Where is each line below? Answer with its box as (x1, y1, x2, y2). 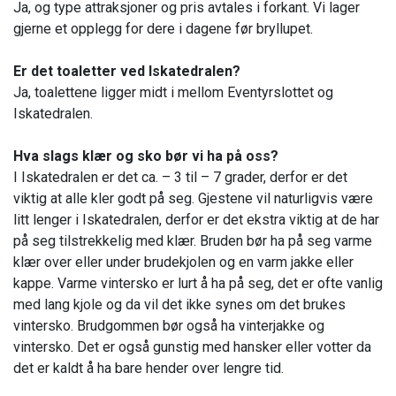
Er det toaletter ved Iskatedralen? (13, 62, 240, 80)
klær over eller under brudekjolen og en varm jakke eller (13, 253, 354, 270)
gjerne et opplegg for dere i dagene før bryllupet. (13, 19, 313, 37)
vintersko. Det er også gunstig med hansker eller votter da (13, 338, 371, 355)
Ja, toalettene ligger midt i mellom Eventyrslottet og (13, 83, 333, 101)
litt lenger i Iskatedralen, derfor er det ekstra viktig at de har (13, 210, 379, 228)
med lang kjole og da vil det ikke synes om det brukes (13, 295, 346, 313)
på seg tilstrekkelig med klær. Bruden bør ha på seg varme (13, 232, 372, 249)
